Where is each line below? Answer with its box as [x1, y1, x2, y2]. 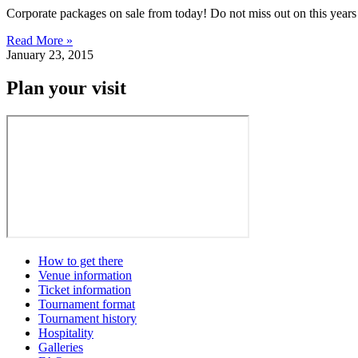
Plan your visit [6, 78, 126, 99]
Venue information [38, 268, 132, 283]
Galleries [38, 340, 83, 355]
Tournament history [38, 312, 137, 326]
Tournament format [38, 297, 135, 312]
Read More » [6, 33, 73, 47]
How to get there [38, 254, 123, 268]
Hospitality [38, 326, 93, 340]
